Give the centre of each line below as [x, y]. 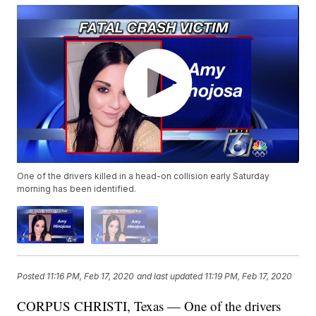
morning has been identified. [77, 189]
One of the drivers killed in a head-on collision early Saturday [144, 176]
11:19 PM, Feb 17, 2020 [249, 276]
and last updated [170, 276]
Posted [32, 276]
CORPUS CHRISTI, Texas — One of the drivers [149, 305]
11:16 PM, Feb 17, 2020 [91, 276]
